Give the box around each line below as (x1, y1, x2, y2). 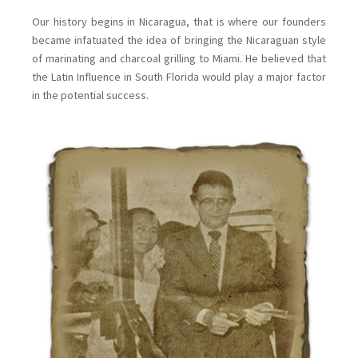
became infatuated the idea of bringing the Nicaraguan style (32, 33, 326, 48)
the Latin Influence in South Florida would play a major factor (32, 70, 326, 85)
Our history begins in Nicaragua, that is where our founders (32, 14, 326, 30)
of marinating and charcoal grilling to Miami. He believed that (32, 51, 326, 66)
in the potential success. (32, 88, 149, 103)
